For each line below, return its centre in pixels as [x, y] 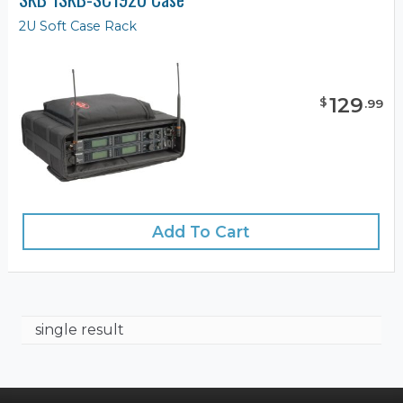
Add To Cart [201, 232]
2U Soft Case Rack [78, 27]
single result [80, 330]
